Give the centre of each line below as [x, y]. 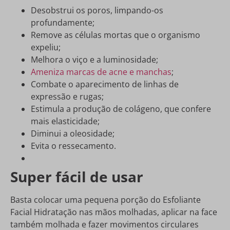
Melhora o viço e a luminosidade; [94, 59]
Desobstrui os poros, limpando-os [97, 10]
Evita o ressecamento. [73, 146]
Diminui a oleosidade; [73, 133]
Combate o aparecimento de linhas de [105, 84]
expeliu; [46, 47]
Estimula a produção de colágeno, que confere [121, 109]
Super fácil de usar [77, 176]
